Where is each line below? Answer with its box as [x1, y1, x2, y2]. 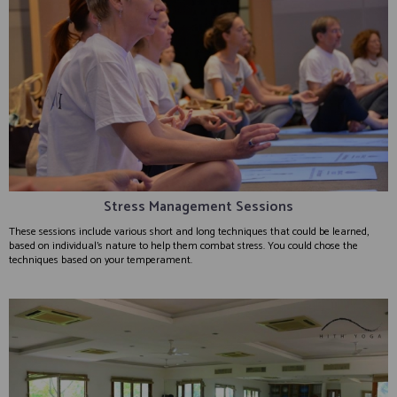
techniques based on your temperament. [9, 251, 192, 269]
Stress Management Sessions [104, 194, 293, 219]
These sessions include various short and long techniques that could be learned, [9, 222, 369, 240]
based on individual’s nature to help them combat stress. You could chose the [9, 237, 358, 254]
